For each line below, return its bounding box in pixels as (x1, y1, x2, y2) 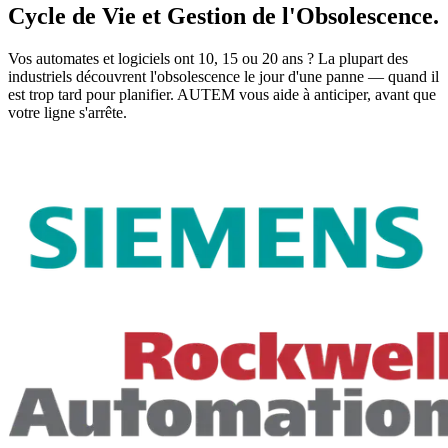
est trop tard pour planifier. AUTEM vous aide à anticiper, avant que (8, 86, 436, 104)
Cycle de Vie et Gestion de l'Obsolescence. (8, 3, 439, 30)
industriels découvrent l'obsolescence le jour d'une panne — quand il (8, 68, 439, 86)
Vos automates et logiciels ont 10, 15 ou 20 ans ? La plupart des (8, 50, 408, 68)
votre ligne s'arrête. (8, 104, 127, 122)
